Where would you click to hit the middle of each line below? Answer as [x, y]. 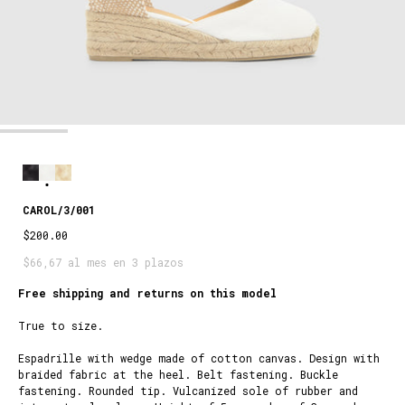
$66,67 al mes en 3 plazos [103, 262]
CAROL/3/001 [59, 209]
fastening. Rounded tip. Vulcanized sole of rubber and [188, 390]
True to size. [61, 325]
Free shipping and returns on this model [147, 292]
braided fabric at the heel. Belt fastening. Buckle [178, 374]
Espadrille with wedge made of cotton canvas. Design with [199, 358]
